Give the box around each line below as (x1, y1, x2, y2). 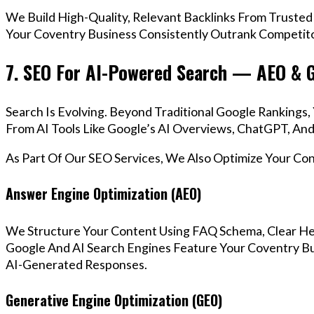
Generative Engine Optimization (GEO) (6, 289, 222, 311)
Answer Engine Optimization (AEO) (6, 183, 201, 205)
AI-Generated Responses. (6, 256, 147, 272)
